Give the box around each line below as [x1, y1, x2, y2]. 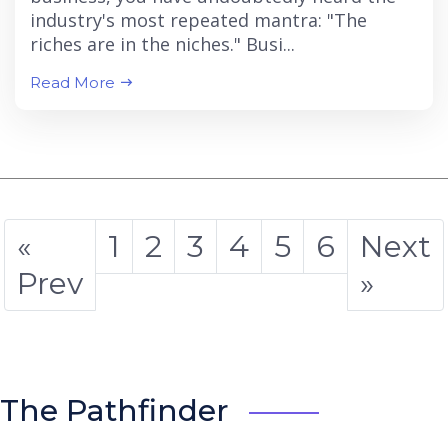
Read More [30, 73, 119, 92]
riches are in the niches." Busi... [30, 32, 295, 56]
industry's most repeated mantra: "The [30, 8, 367, 32]
